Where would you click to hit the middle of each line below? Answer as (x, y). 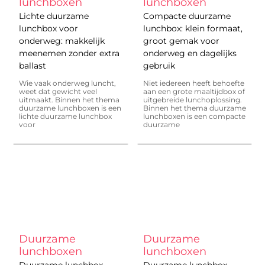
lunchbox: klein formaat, (193, 29)
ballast (33, 66)
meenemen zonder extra (70, 54)
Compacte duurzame (187, 16)
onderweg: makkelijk (62, 41)
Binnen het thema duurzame (194, 108)
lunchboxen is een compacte (194, 117)
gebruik (159, 66)
